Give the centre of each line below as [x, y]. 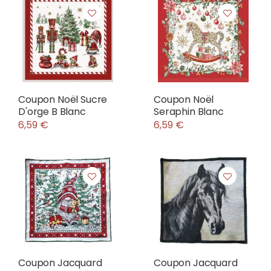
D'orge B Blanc [52, 112]
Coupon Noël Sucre [63, 100]
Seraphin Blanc [189, 112]
